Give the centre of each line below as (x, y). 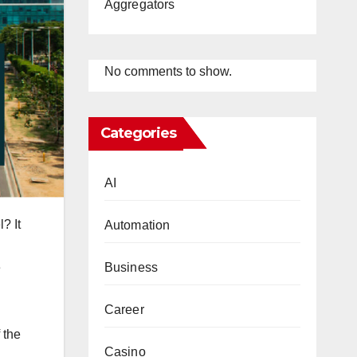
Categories (138, 133)
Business (131, 267)
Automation (137, 225)
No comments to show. (168, 71)
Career (124, 309)
